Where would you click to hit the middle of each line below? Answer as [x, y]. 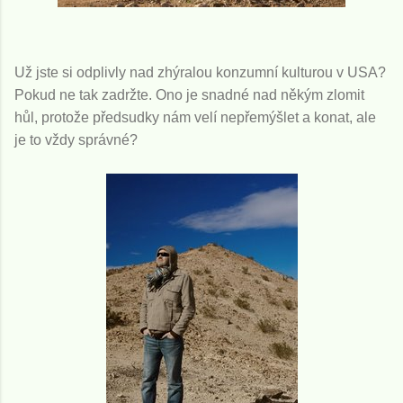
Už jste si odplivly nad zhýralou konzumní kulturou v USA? [200, 72]
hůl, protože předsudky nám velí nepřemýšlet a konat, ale [195, 117]
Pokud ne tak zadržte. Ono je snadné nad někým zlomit [189, 95]
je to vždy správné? [76, 140]
